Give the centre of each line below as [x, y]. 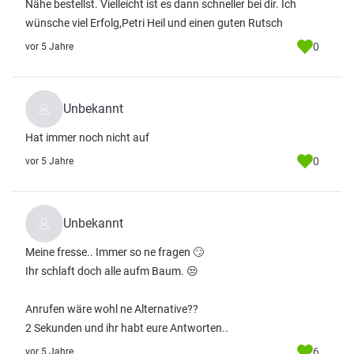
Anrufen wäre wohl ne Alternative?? [112, 309]
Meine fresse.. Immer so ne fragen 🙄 [115, 252]
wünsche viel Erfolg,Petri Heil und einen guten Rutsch [154, 23]
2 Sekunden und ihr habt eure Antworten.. [127, 328]
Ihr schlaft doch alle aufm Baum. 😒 [112, 271]
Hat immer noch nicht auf [87, 137]
